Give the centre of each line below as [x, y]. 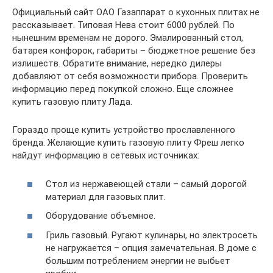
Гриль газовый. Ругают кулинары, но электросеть [152, 235]
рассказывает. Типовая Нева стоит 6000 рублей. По [123, 25]
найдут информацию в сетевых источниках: [106, 155]
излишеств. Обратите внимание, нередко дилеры [117, 63]
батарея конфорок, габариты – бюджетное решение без [134, 51]
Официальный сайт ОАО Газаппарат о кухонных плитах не [136, 12]
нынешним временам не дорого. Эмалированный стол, [128, 38]
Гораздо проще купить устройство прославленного [124, 130]
